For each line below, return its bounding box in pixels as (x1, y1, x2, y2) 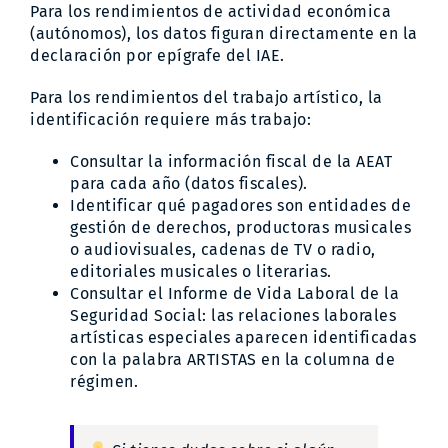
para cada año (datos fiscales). (70, 173, 308, 193)
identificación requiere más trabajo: (30, 109, 311, 129)
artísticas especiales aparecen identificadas (70, 327, 416, 347)
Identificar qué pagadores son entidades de (70, 195, 411, 215)
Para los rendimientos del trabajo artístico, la (30, 87, 383, 107)
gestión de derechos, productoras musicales (70, 217, 411, 237)
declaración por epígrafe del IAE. (30, 45, 285, 65)
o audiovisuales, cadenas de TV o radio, (70, 239, 376, 259)
